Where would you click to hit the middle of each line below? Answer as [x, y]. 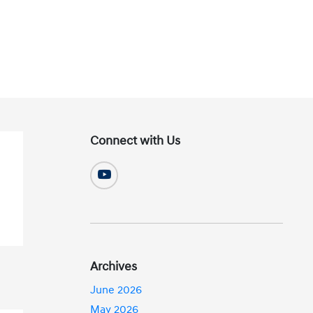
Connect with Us [136, 141]
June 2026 [116, 290]
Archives [114, 267]
